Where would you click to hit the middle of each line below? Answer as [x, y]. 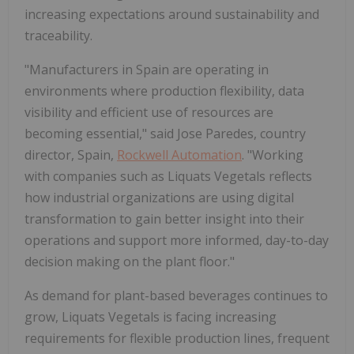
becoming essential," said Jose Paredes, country [165, 133]
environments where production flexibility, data [164, 90]
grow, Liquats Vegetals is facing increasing [151, 316]
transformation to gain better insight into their [164, 218]
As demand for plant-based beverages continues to [176, 295]
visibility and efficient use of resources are [149, 112]
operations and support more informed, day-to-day [177, 240]
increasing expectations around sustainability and [172, 14]
